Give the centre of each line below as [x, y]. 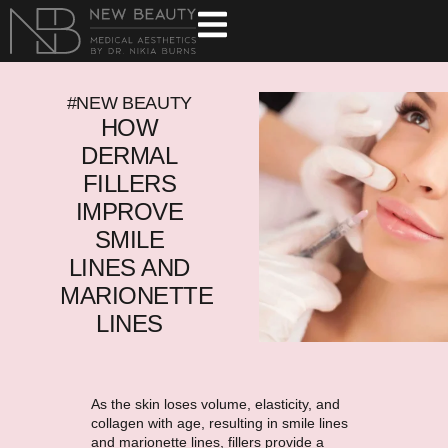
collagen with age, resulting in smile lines [219, 423]
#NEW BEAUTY [129, 103]
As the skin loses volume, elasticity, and [215, 404]
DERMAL [129, 155]
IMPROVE [129, 211]
